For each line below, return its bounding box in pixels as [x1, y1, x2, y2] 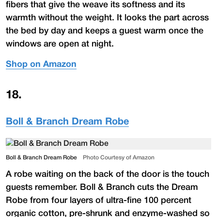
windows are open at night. [6, 40, 114, 48]
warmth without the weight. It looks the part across [6, 14, 209, 22]
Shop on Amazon [6, 60, 77, 69]
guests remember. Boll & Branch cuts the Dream [6, 183, 198, 191]
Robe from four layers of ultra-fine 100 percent [6, 196, 191, 204]
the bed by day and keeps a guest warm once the [6, 27, 203, 35]
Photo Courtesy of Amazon [83, 155, 155, 160]
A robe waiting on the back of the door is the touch [6, 170, 209, 178]
